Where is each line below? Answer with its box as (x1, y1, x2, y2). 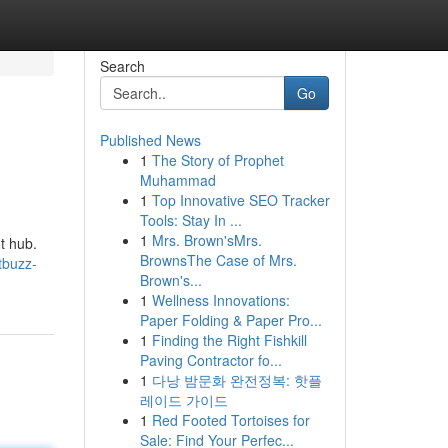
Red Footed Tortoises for (151, 410, 310, 430)
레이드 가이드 (139, 390, 228, 410)
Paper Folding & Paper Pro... (139, 310, 322, 330)
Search (99, 56, 145, 76)
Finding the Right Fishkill (151, 330, 307, 350)
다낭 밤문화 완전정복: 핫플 (151, 370, 322, 390)
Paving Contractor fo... (139, 350, 282, 370)
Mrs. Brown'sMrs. (151, 230, 262, 250)
